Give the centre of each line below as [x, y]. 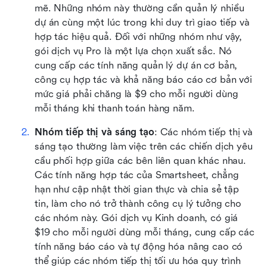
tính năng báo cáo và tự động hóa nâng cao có [139, 247]
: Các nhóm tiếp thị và [203, 132]
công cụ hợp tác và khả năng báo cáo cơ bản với [144, 80]
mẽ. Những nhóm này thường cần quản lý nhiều [139, 8]
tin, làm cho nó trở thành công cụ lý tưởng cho [138, 204]
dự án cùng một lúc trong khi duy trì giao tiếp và [142, 23]
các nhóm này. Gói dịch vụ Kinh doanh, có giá [136, 218]
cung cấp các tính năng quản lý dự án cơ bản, [136, 66]
